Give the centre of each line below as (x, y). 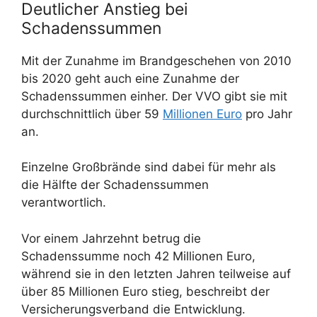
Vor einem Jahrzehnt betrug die (111, 238)
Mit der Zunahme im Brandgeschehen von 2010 (156, 60)
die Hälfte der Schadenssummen (115, 185)
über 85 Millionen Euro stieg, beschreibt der (145, 291)
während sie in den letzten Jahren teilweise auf (156, 273)
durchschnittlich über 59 (92, 114)
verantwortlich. (64, 203)
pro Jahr (267, 114)
